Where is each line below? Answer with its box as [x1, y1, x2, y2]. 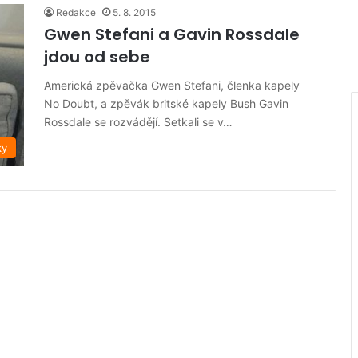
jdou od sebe [44, 46, 150, 68]
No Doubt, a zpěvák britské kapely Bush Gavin [44, 97, 288, 110]
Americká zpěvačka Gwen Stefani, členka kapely [44, 78, 300, 92]
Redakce [56, 6, 96, 18]
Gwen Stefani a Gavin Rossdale [44, 23, 300, 46]
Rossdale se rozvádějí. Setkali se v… [44, 115, 233, 129]
